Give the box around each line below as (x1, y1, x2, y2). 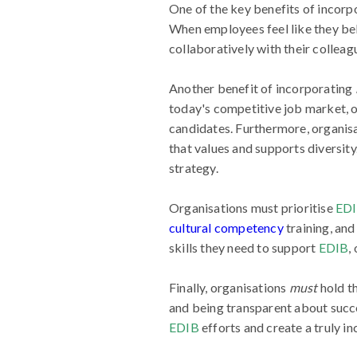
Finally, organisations (169, 280, 289, 295)
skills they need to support (169, 240, 319, 255)
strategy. (169, 160, 218, 175)
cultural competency (169, 220, 284, 235)
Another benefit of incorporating (169, 80, 355, 96)
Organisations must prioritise (169, 200, 335, 215)
